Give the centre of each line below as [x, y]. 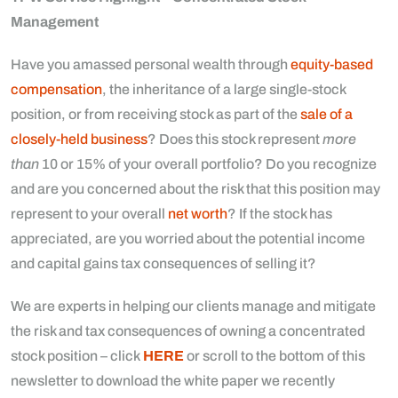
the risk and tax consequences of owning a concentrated [188, 330]
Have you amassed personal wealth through [151, 64]
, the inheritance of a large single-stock [224, 89]
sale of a [326, 114]
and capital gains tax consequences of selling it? [163, 263]
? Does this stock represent [235, 139]
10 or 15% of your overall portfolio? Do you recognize [208, 163]
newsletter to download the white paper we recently [173, 380]
